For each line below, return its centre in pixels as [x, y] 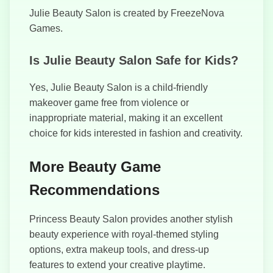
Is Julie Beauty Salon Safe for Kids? [134, 61]
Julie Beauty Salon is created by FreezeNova [127, 13]
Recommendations [94, 190]
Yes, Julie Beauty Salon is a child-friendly [119, 88]
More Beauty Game [95, 167]
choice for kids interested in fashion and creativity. [136, 133]
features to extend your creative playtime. [117, 265]
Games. [46, 29]
